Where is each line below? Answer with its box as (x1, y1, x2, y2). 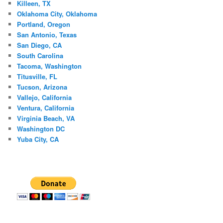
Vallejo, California (17, 93, 72, 103)
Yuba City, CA (17, 134, 59, 144)
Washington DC (17, 124, 65, 134)
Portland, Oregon (17, 19, 71, 29)
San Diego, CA (17, 40, 62, 50)
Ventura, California (17, 103, 75, 113)
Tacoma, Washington (17, 61, 82, 71)
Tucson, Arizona (17, 82, 68, 92)
